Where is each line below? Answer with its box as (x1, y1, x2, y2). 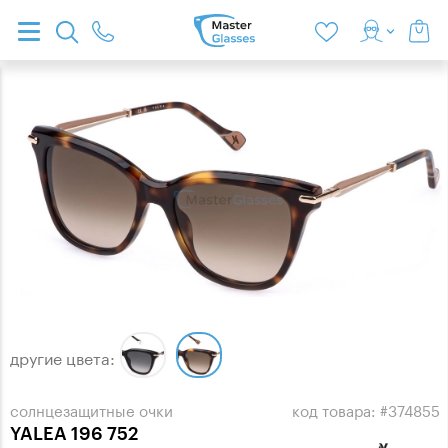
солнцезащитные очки (10, 397, 173, 422)
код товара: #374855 (292, 397, 440, 422)
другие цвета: (10, 344, 115, 370)
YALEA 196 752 (10, 422, 147, 445)
